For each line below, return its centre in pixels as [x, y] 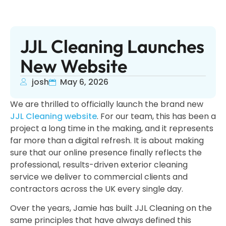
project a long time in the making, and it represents [112, 128]
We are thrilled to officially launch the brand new [107, 104]
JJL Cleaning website [53, 116]
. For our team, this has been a [156, 116]
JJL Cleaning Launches [112, 46]
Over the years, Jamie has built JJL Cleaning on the [111, 208]
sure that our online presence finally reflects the [106, 153]
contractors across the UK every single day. [97, 189]
